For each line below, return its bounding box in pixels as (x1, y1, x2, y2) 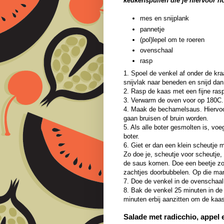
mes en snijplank (140, 14, 189, 22)
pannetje (140, 25, 164, 33)
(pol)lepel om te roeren (140, 35, 204, 43)
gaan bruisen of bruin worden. (123, 114, 208, 122)
